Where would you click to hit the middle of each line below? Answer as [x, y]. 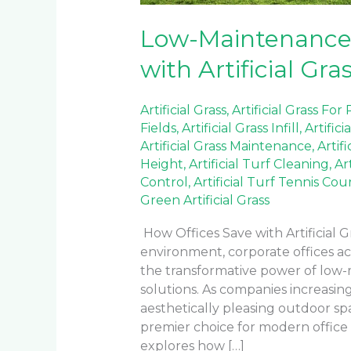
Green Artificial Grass [204, 200]
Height [161, 164]
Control [164, 182]
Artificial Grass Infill [240, 128]
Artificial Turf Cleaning [259, 164]
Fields [158, 128]
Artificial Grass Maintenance [226, 146]
